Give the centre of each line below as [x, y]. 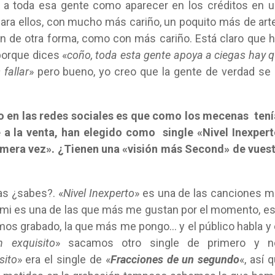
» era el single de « [64, 259]
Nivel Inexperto [99, 193]
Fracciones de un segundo [175, 259]
